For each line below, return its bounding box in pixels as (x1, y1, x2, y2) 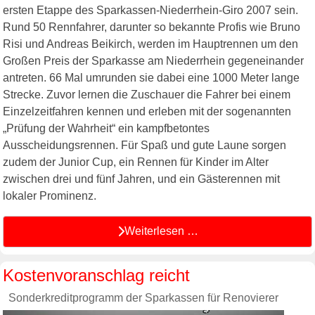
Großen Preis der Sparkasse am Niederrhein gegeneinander (3, 54, 304, 67)
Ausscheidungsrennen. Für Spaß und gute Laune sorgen (3, 139, 286, 151)
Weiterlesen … (124, 225, 198, 238)
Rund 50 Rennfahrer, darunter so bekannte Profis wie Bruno (3, 20, 300, 33)
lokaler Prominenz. (3, 189, 96, 202)
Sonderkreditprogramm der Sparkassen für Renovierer (8, 291, 278, 304)
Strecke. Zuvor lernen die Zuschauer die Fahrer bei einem (3, 88, 290, 101)
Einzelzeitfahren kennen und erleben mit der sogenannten (3, 105, 291, 117)
